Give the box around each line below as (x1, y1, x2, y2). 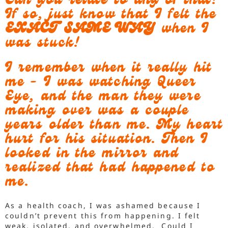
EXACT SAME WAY (5, 19, 161, 40)
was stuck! (5, 33, 79, 54)
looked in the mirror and (5, 144, 179, 165)
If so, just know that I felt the (5, 5, 217, 26)
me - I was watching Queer (5, 72, 196, 94)
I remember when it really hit (5, 58, 212, 79)
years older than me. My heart (5, 115, 223, 136)
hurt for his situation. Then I (5, 129, 208, 151)
